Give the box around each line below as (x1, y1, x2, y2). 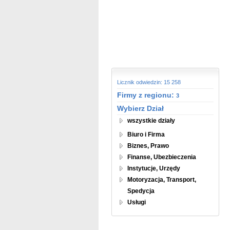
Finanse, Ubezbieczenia (127, 154, 196, 161)
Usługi (127, 199, 146, 206)
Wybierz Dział (117, 104, 164, 112)
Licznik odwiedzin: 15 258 (117, 79, 181, 85)
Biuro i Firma (127, 131, 165, 138)
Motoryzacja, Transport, (127, 176, 196, 183)
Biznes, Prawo (127, 142, 169, 149)
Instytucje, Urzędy (127, 165, 180, 172)
